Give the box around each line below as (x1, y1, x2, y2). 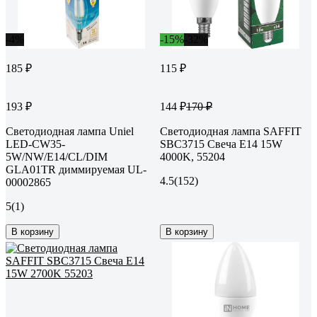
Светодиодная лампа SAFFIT (160, 125, 301, 137)
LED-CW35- (6, 137, 65, 150)
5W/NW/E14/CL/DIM (6, 150, 108, 163)
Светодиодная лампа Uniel (6, 125, 134, 137)
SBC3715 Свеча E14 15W (160, 137, 282, 150)
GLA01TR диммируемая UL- (6, 163, 146, 175)
